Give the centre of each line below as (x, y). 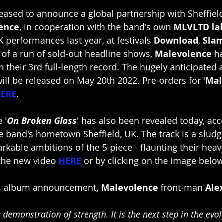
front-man (182, 187)
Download (175, 40)
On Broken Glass (42, 120)
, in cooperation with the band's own (95, 27)
